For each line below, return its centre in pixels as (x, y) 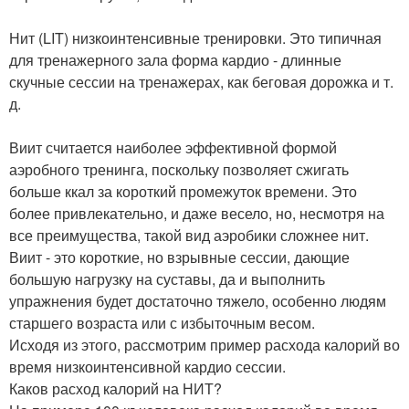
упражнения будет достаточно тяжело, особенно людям (198, 300)
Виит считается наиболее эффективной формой (173, 147)
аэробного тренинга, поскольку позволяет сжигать (179, 169)
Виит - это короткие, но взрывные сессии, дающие (179, 257)
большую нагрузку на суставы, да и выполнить (167, 278)
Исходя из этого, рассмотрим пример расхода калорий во (204, 344)
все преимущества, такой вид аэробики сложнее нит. (189, 235)
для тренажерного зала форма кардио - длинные (175, 59)
